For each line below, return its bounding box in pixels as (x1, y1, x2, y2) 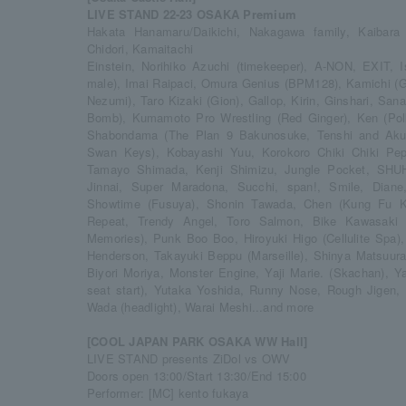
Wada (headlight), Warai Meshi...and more (87, 298, 314, 315)
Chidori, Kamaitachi (87, 40, 194, 57)
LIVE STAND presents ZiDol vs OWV (87, 350, 291, 367)
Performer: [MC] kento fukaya (87, 384, 249, 401)
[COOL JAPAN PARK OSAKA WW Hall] (87, 333, 308, 350)
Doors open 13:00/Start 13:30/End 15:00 (87, 367, 306, 384)
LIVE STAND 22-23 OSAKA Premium (87, 5, 296, 23)
